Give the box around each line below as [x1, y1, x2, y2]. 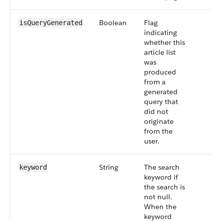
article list [144, 48, 176, 57]
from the [144, 127, 173, 136]
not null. [144, 192, 172, 201]
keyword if [144, 173, 178, 182]
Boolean [99, 18, 127, 27]
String [99, 163, 118, 172]
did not [144, 107, 168, 116]
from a [144, 77, 166, 86]
